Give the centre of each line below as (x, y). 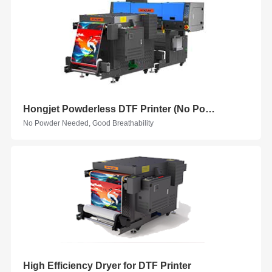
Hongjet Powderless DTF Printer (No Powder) (210, 109)
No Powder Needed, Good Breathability (88, 123)
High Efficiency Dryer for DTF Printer (107, 266)
